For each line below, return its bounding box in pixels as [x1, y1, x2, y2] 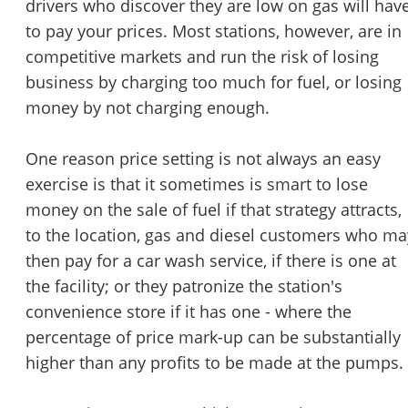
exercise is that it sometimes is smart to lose [25, 173, 368, 196]
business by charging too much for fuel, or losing [25, 71, 402, 94]
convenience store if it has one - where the [25, 301, 352, 323]
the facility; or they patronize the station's [25, 275, 342, 298]
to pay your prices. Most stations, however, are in [25, 20, 402, 43]
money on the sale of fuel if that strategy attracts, [25, 199, 402, 221]
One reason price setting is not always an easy [25, 148, 381, 170]
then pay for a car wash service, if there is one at [25, 250, 396, 272]
